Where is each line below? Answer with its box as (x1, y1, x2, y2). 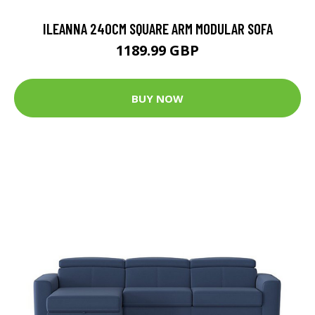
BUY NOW (131, 91, 184, 105)
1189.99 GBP (116, 41, 199, 60)
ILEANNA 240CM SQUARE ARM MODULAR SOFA (42, 20, 273, 38)
